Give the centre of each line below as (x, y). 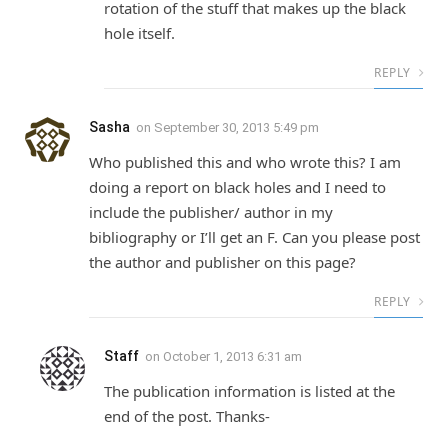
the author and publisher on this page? (222, 261)
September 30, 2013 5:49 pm (236, 127)
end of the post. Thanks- (187, 415)
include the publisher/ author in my (211, 211)
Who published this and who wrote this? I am (245, 161)
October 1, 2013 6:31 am (232, 356)
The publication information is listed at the (249, 390)
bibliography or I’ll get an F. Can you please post (254, 236)
